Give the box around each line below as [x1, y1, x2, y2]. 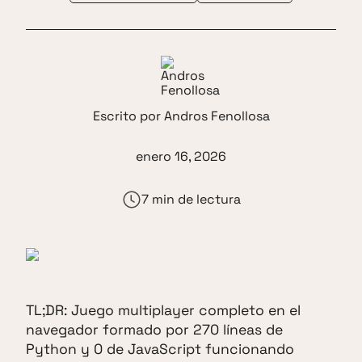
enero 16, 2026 [136, 147, 226, 165]
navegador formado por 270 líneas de [26, 321, 283, 339]
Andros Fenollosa [163, 107, 270, 124]
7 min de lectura [141, 190, 241, 208]
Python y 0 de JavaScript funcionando [26, 340, 294, 359]
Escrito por [92, 107, 164, 124]
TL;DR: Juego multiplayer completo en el [26, 301, 301, 320]
